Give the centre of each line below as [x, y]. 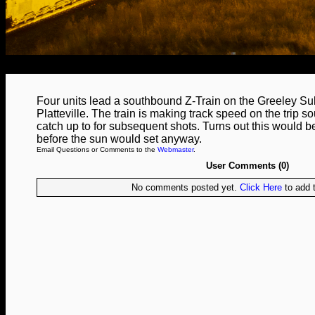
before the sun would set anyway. [119, 139]
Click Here [261, 187]
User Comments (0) [247, 166]
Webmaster [175, 149]
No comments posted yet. [185, 187]
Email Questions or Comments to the [97, 149]
